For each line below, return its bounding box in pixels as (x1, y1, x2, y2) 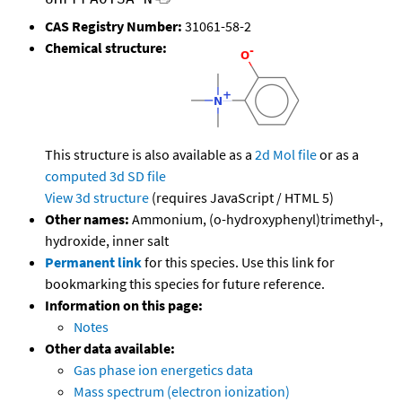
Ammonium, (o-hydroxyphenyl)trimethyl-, (129, 210, 383, 229)
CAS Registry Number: (45, 17, 182, 36)
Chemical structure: (45, 39, 167, 57)
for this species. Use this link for (144, 253, 335, 272)
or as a (317, 145, 359, 164)
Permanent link (45, 253, 142, 272)
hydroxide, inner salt (45, 232, 169, 250)
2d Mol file (255, 145, 317, 164)
